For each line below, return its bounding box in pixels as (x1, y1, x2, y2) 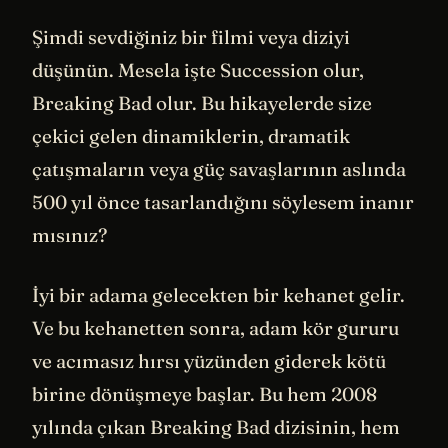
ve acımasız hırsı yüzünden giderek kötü (32, 348, 386, 373)
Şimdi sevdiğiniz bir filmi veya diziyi (32, 25, 350, 50)
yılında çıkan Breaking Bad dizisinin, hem (32, 414, 400, 439)
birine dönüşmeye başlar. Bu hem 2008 (32, 381, 377, 406)
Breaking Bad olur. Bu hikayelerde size (32, 91, 372, 116)
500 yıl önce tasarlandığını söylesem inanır (32, 190, 414, 215)
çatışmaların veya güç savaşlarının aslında (32, 157, 406, 182)
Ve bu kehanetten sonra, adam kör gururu (32, 315, 399, 340)
